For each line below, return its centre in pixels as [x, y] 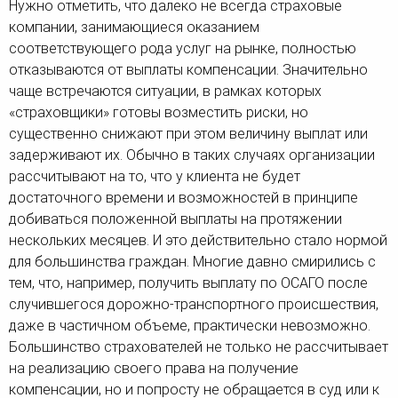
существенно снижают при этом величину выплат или [188, 134]
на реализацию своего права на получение [154, 369]
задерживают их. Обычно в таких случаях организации [192, 155]
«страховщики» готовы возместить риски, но [159, 113]
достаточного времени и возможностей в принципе [183, 198]
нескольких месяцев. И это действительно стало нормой [198, 241]
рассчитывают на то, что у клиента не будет [155, 177]
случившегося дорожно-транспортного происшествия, [194, 305]
